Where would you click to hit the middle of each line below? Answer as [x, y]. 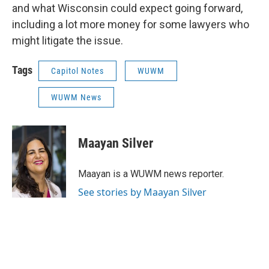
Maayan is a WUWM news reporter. [151, 174]
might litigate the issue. [68, 41]
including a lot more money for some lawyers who [131, 24]
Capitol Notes [77, 71]
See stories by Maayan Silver [142, 192]
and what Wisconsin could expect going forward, [127, 8]
